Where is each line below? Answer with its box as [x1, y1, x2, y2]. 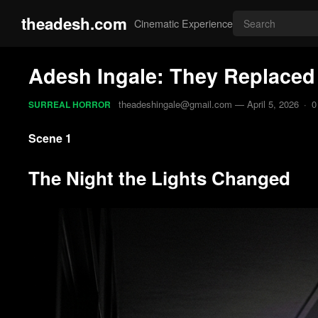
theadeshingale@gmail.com [119, 97, 233, 111]
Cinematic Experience [134, 16, 233, 31]
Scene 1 [28, 130, 72, 146]
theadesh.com [21, 12, 127, 35]
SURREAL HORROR [28, 98, 111, 111]
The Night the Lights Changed [28, 165, 291, 191]
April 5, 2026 [247, 97, 300, 111]
